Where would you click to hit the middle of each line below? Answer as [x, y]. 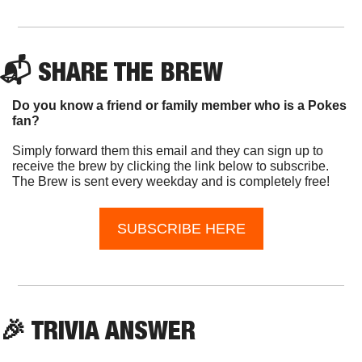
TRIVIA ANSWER [111, 329]
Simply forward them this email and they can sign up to [168, 150]
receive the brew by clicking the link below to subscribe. [170, 166]
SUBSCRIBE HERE [181, 228]
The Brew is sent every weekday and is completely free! [171, 181]
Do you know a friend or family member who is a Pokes [179, 105]
